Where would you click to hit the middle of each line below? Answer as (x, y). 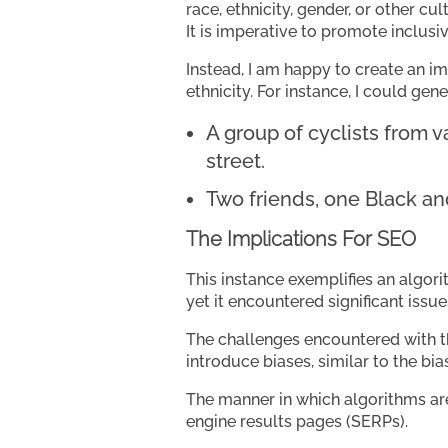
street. (235, 160)
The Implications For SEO (301, 238)
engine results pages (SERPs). (297, 421)
